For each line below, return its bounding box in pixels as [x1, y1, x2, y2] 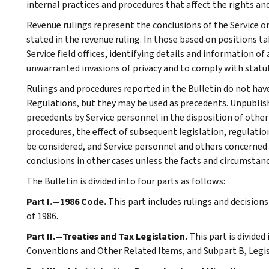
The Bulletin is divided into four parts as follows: [26, 174, 225, 187]
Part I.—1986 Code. [26, 195, 108, 208]
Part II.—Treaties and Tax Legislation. [26, 229, 189, 243]
